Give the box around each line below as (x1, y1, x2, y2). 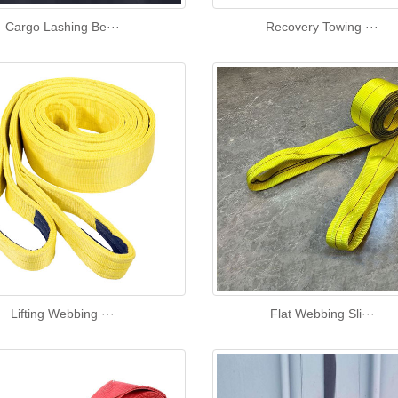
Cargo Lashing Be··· (4, 20, 120, 35)
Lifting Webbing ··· (10, 306, 115, 321)
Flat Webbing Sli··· (269, 306, 375, 321)
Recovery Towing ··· (266, 20, 379, 35)
